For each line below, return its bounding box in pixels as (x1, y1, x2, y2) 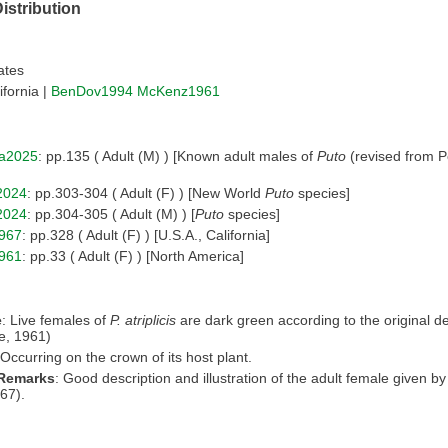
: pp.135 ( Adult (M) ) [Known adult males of (38, 147, 317, 164)
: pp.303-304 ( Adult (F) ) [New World (27, 184, 265, 201)
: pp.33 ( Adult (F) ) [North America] (22, 247, 244, 264)
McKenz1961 (137, 82, 220, 99)
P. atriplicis (110, 312, 176, 329)
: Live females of (2, 312, 110, 329)
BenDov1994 (51, 82, 133, 99)
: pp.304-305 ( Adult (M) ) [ (27, 205, 195, 222)
